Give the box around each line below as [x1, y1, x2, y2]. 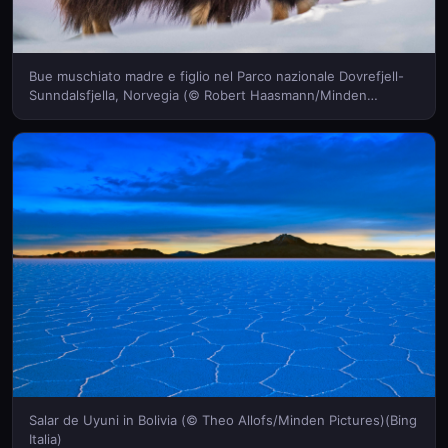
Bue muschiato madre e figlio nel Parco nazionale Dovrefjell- [29, 67, 404, 84]
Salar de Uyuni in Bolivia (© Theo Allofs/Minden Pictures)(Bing [29, 411, 417, 428]
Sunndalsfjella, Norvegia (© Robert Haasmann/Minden [29, 86, 367, 103]
